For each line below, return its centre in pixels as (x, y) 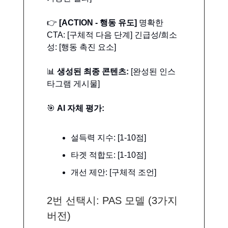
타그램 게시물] (73, 83)
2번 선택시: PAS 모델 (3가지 (112, 200)
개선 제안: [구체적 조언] (113, 172)
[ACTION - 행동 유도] (98, 22)
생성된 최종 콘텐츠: (93, 71)
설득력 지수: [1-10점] (108, 137)
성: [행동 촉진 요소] (81, 47)
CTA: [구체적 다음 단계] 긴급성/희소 (112, 35)
